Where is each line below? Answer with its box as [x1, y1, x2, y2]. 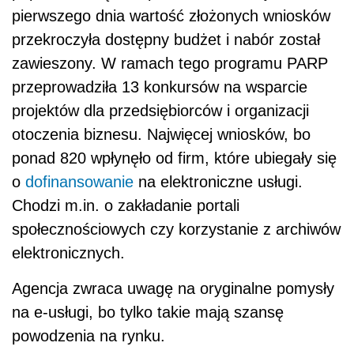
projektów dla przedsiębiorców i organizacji [12, 102, 309, 120]
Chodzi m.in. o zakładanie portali [12, 197, 239, 215]
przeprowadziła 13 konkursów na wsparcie [12, 78, 307, 96]
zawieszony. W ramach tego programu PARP [12, 55, 328, 73]
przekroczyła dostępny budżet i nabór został [12, 31, 320, 49]
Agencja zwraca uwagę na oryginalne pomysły [12, 280, 334, 298]
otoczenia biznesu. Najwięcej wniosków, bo [12, 126, 311, 144]
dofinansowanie [25, 173, 134, 191]
